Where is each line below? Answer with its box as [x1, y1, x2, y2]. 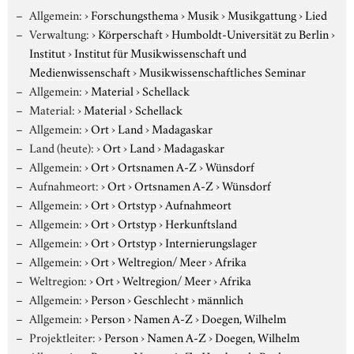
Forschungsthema [90, 5, 179, 23]
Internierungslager [164, 232, 257, 250]
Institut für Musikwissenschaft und [74, 43, 247, 61]
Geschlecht [133, 289, 189, 307]
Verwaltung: [28, 24, 89, 42]
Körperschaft [97, 24, 163, 42]
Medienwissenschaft [29, 62, 130, 80]
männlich [197, 289, 243, 307]
